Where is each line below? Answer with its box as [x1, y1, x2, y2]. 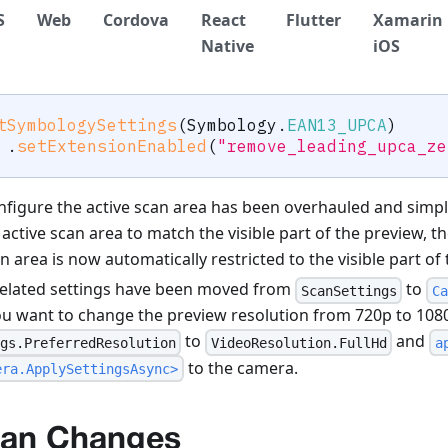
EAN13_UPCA [287, 115, 387, 136]
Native [201, 35, 254, 58]
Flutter [286, 9, 341, 32]
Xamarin [373, 9, 443, 32]
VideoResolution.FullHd [210, 334, 387, 351]
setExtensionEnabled [17, 136, 207, 157]
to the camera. [183, 356, 298, 379]
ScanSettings [300, 282, 397, 299]
